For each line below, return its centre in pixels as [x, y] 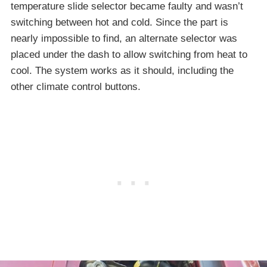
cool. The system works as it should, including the [122, 70]
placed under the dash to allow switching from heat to [129, 54]
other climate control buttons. [76, 86]
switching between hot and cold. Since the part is [119, 22]
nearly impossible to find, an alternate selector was [124, 38]
